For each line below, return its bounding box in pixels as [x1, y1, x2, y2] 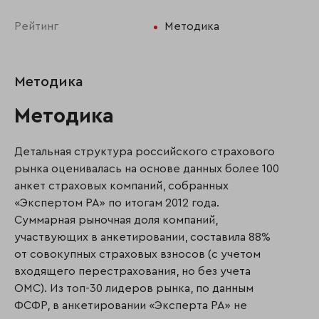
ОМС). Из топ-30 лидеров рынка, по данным [14, 283, 253, 295]
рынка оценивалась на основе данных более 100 [14, 163, 279, 175]
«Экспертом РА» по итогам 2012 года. [14, 197, 219, 209]
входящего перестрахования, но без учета [14, 266, 251, 278]
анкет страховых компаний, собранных [14, 180, 229, 192]
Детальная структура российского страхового [14, 146, 275, 158]
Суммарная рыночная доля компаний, [14, 214, 218, 226]
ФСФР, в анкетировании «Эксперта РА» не [14, 300, 247, 312]
